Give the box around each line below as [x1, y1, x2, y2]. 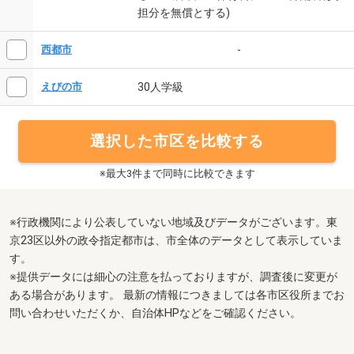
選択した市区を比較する [89, 132, 264, 149]
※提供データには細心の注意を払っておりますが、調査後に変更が [9, 270, 337, 284]
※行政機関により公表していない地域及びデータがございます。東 [9, 216, 337, 230]
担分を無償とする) [137, 6, 230, 19]
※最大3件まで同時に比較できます [99, 167, 255, 179]
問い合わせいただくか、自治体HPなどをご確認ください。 [9, 307, 301, 321]
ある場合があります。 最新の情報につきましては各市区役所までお [9, 288, 345, 303]
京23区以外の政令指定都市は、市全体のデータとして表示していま [9, 234, 343, 248]
